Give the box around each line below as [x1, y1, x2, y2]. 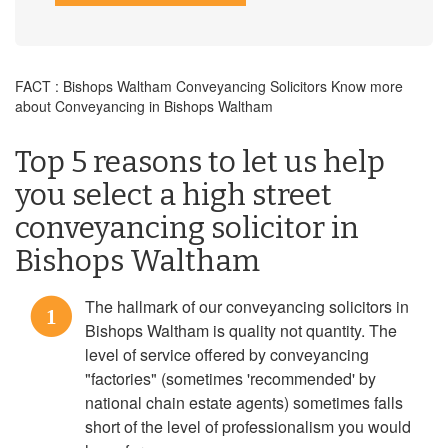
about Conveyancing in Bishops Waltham [15, 96, 273, 116]
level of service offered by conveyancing [85, 343, 369, 366]
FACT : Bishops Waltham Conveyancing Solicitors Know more [15, 76, 403, 96]
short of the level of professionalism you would [85, 415, 411, 438]
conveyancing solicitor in [15, 210, 359, 246]
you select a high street [15, 177, 332, 213]
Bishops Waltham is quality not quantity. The [85, 319, 397, 342]
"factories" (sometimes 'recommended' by [85, 367, 376, 390]
